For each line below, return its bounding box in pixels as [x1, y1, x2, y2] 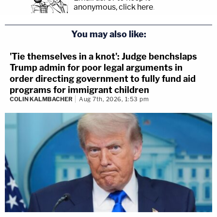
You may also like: [71, 29, 146, 40]
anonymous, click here [74, 2, 153, 12]
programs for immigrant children [10, 85, 149, 95]
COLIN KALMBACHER [10, 95, 73, 103]
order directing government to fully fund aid [10, 74, 196, 84]
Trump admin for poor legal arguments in [10, 62, 183, 73]
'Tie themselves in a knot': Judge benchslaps [10, 51, 197, 62]
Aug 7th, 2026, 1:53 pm [79, 95, 149, 103]
